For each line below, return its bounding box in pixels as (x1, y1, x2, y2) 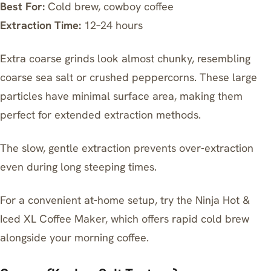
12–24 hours (81, 18, 143, 32)
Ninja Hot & (195, 193, 250, 207)
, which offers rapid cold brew (105, 212, 249, 226)
